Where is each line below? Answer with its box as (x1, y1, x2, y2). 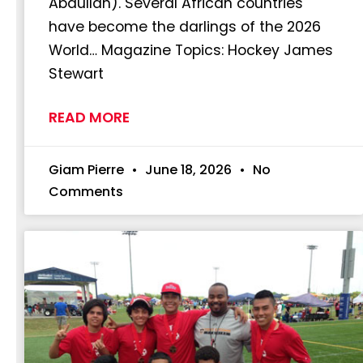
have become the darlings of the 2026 (49, 17, 321, 37)
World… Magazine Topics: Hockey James (49, 41, 333, 61)
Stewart (49, 64, 104, 84)
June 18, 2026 (142, 160, 235, 180)
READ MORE (49, 108, 130, 128)
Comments (49, 182, 123, 202)
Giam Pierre (49, 160, 127, 180)
